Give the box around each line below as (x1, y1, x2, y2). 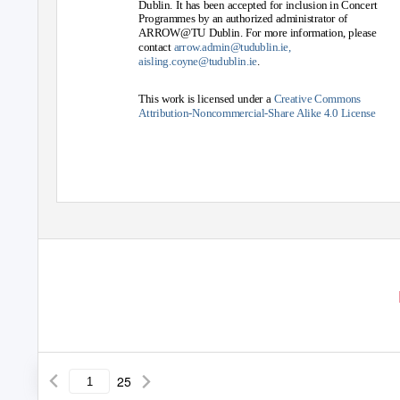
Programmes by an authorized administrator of (138, 12, 348, 26)
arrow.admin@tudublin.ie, (173, 40, 292, 54)
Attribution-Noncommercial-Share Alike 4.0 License (138, 106, 376, 120)
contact (138, 40, 174, 54)
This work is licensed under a (138, 93, 274, 106)
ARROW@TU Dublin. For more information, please (138, 26, 377, 39)
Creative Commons (273, 93, 362, 106)
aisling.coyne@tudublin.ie (138, 54, 257, 68)
